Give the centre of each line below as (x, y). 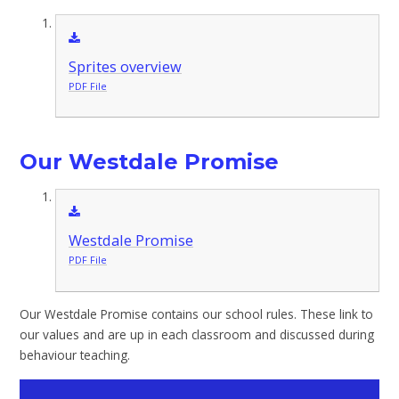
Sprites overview (125, 66)
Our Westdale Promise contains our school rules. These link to (197, 314)
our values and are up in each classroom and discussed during (197, 335)
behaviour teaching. (77, 355)
